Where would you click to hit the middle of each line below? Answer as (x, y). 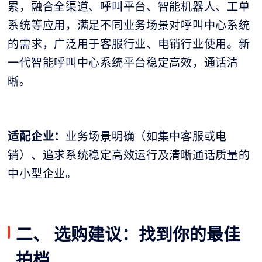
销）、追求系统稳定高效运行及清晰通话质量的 (129, 155)
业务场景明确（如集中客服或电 (146, 136)
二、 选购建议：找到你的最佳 (128, 233)
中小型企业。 (42, 173)
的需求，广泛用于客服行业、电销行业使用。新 (129, 44)
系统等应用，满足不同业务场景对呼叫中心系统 (129, 25)
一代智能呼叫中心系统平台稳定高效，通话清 (123, 62)
